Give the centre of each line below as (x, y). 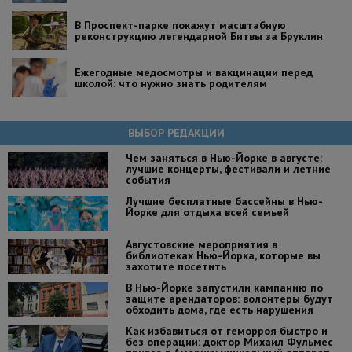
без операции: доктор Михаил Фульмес (229, 341)
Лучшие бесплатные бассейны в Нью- (224, 201)
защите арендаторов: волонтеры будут (229, 298)
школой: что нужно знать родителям (171, 83)
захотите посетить (176, 266)
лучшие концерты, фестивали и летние (228, 169)
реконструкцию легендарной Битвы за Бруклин (199, 36)
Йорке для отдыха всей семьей (207, 212)
